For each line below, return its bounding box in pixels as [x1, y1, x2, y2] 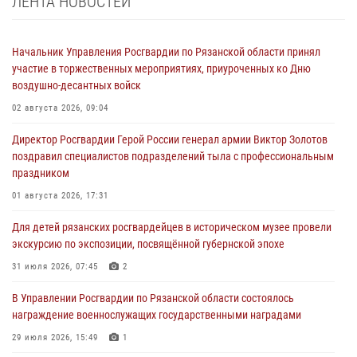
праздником [12, 166, 69, 179]
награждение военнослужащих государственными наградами [12, 308, 301, 321]
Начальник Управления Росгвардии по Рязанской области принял [12, 45, 320, 58]
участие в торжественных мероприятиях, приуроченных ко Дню [12, 61, 311, 75]
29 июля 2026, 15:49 [12, 331, 98, 343]
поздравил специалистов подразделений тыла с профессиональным [12, 149, 334, 163]
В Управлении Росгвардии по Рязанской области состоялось [12, 291, 294, 304]
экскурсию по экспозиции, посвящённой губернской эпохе [12, 237, 284, 250]
